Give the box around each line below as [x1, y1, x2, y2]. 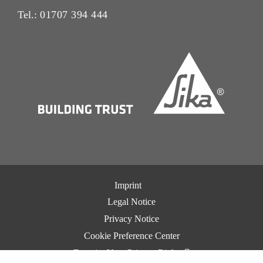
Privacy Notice [104, 214, 159, 224]
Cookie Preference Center [83, 230, 180, 241]
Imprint [114, 180, 141, 190]
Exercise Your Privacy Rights [73, 247, 184, 258]
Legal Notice [107, 197, 156, 207]
